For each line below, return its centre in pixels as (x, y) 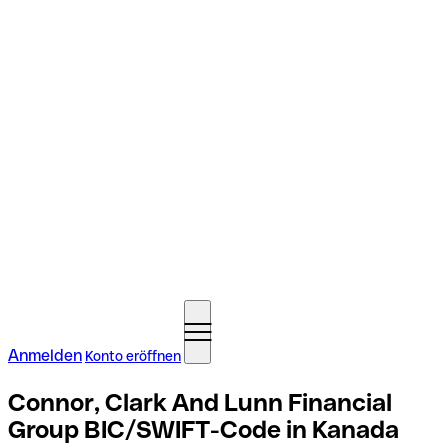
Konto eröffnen (133, 356)
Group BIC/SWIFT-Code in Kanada (203, 429)
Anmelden (45, 355)
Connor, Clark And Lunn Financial (200, 402)
